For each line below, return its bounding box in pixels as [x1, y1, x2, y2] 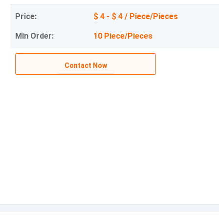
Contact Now [64, 62, 107, 69]
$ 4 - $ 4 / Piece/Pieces [93, 12, 178, 21]
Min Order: [15, 31, 54, 41]
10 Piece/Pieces [93, 31, 153, 41]
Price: [15, 12, 37, 21]
